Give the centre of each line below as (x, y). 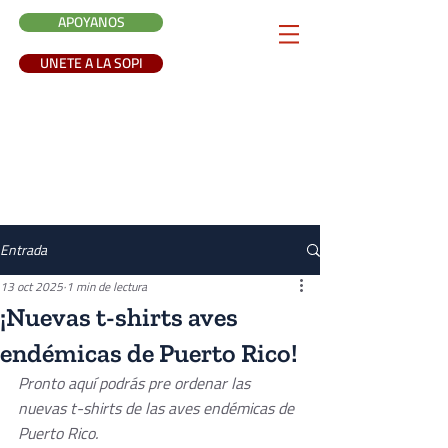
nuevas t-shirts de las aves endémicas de (158, 408)
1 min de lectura (106, 286)
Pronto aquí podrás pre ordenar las (136, 383)
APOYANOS (91, 22)
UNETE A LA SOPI (91, 63)
